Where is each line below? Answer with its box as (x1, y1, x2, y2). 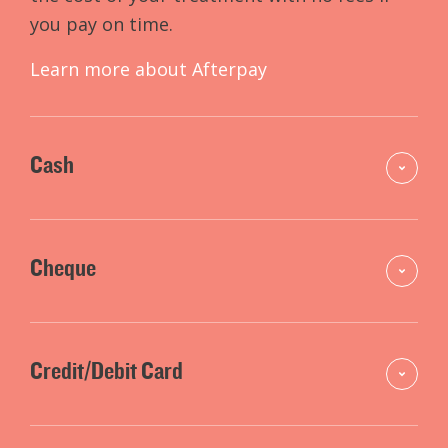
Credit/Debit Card (30, 353, 183, 386)
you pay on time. (30, 11, 178, 36)
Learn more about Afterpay (30, 56, 267, 81)
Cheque (30, 250, 96, 283)
